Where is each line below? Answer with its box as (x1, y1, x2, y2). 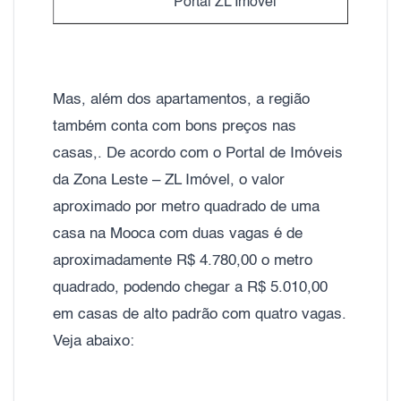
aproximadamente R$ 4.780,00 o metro (53, 252, 312, 269)
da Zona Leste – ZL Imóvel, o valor (53, 172, 285, 188)
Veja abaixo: (53, 333, 134, 349)
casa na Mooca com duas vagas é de (53, 226, 303, 242)
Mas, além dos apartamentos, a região (53, 91, 310, 107)
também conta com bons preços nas (53, 118, 296, 134)
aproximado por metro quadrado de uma (53, 199, 320, 215)
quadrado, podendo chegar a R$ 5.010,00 (53, 279, 328, 295)
